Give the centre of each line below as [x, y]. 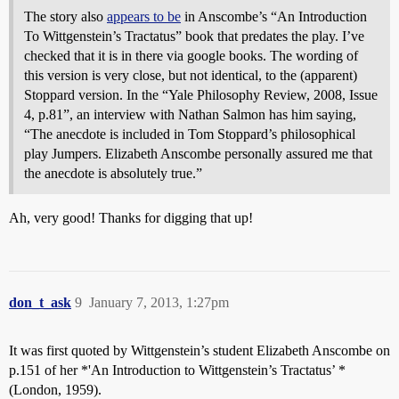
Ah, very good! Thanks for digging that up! [131, 217]
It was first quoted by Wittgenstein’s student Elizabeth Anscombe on [199, 350]
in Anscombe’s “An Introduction [274, 16]
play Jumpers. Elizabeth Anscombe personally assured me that [198, 153]
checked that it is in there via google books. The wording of [191, 55]
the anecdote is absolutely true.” [113, 173]
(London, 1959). [55, 389]
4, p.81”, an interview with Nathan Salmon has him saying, [190, 114]
